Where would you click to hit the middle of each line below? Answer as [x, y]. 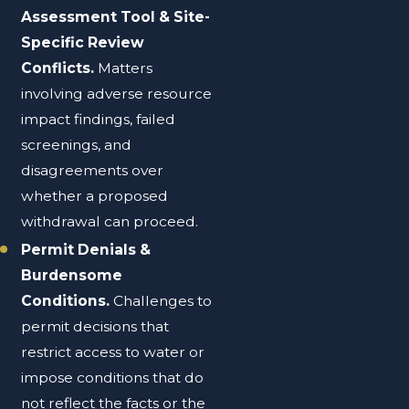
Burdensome [72, 276]
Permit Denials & [86, 250]
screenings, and [77, 145]
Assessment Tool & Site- [116, 17]
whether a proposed [95, 196]
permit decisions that [95, 327]
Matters [126, 68]
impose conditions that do [113, 378]
